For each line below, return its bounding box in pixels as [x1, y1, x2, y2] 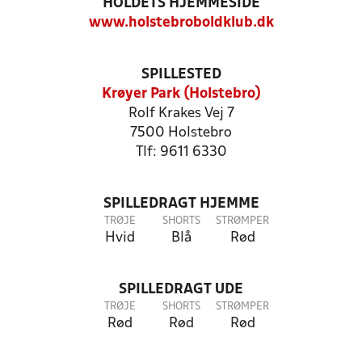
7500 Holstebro [130, 126, 232, 140]
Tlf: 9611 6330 [135, 145, 227, 159]
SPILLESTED [141, 68, 221, 82]
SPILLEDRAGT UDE [119, 283, 243, 297]
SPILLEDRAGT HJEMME [103, 197, 259, 211]
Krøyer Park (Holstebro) [101, 87, 261, 101]
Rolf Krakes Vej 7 [128, 107, 234, 120]
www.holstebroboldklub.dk [88, 16, 274, 30]
